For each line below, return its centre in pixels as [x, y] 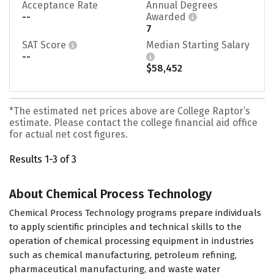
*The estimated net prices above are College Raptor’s [130, 111]
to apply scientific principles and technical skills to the [125, 227]
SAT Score [45, 45]
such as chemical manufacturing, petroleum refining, [123, 255]
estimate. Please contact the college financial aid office [133, 122]
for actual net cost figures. [68, 134]
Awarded [167, 17]
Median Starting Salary [198, 45]
